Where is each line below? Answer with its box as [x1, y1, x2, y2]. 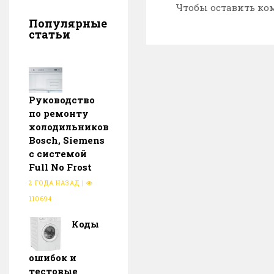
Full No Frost [29, 160, 92, 173]
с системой [29, 147, 87, 160]
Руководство [29, 93, 95, 106]
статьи [29, 26, 70, 42]
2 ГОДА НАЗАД [29, 179, 80, 187]
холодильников [29, 120, 109, 133]
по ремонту [29, 106, 89, 119]
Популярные [29, 15, 107, 31]
